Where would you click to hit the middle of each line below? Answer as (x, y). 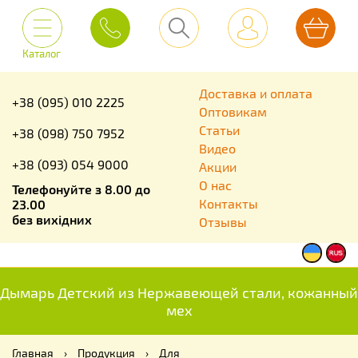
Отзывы (223, 222)
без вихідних (52, 219)
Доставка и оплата (256, 93)
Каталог (41, 54)
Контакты (229, 203)
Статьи (219, 130)
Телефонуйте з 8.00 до (81, 189)
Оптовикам (233, 111)
